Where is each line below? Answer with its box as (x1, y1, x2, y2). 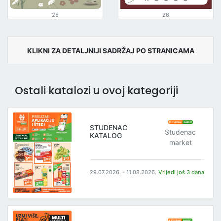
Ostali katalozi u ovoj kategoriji (15, 83, 178, 98)
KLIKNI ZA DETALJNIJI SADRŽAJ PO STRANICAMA (27, 46, 194, 55)
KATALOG (90, 131, 122, 140)
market (169, 138, 192, 147)
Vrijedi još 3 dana (158, 168, 205, 176)
